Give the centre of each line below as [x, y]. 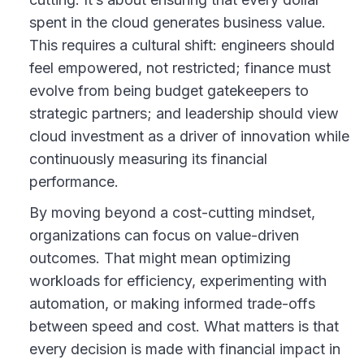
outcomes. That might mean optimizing [160, 258]
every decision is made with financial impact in [185, 349]
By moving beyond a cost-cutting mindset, [172, 212]
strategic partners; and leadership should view [184, 113]
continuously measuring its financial [148, 158]
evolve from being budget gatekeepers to [169, 90]
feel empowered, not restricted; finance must [180, 67]
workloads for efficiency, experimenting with [178, 280]
